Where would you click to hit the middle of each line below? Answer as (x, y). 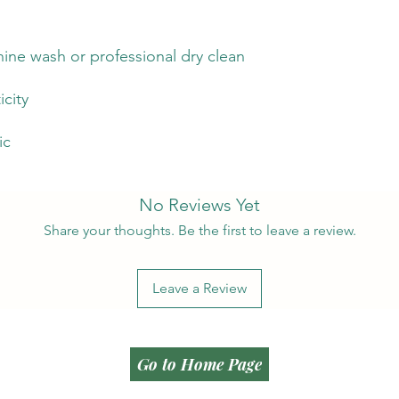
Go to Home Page (199, 364)
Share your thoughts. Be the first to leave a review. (199, 230)
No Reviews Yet (199, 204)
